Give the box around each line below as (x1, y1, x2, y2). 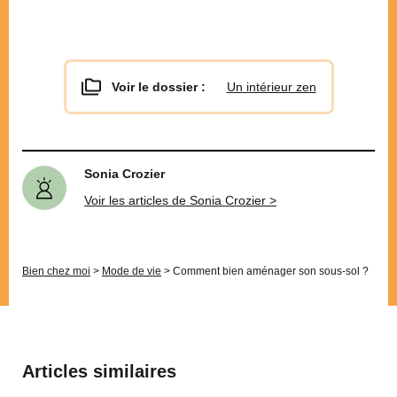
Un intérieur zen (226, 79, 316, 94)
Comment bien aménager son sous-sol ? (173, 264, 369, 277)
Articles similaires (22, 361, 176, 381)
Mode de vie (102, 264, 161, 277)
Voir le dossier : (111, 79, 206, 94)
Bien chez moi (22, 264, 90, 277)
